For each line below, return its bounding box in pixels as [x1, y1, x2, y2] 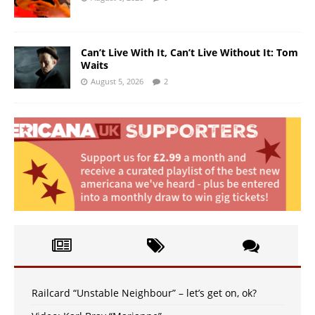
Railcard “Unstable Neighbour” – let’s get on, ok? [32, 286, 257, 300]
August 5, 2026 [91, 76, 143, 87]
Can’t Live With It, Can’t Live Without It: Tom [81, 46, 298, 60]
